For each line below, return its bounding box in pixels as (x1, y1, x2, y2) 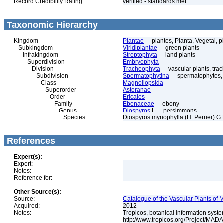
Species (14, 114, 85, 121)
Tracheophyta (123, 65, 160, 72)
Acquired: (14, 202, 40, 209)
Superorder (14, 86, 76, 93)
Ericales (123, 93, 145, 100)
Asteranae (123, 86, 151, 93)
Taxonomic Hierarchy (4, 20, 98, 30)
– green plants (157, 44, 199, 51)
